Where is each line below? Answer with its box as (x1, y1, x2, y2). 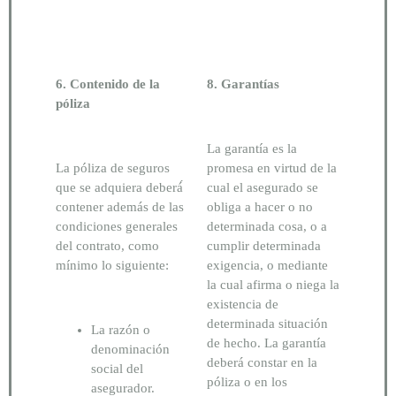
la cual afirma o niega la (207, 277, 339, 292)
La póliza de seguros (56, 160, 170, 175)
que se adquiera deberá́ (56, 179, 183, 194)
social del (91, 361, 143, 376)
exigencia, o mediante (207, 257, 328, 272)
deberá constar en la (207, 354, 317, 369)
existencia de (207, 296, 278, 311)
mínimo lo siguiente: (56, 257, 172, 272)
